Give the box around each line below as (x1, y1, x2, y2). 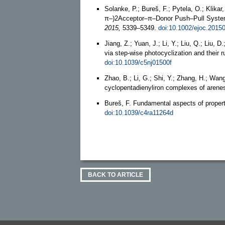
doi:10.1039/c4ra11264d (104, 108, 173, 117)
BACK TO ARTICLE (88, 171, 143, 178)
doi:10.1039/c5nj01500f (104, 58, 172, 66)
